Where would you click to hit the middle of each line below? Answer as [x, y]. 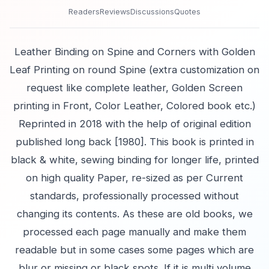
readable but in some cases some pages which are [134, 250]
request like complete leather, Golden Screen [134, 88]
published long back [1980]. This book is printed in [134, 142]
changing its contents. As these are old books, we [134, 214]
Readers [84, 12]
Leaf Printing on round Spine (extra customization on [134, 70]
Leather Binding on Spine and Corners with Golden [134, 52]
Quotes [187, 12]
